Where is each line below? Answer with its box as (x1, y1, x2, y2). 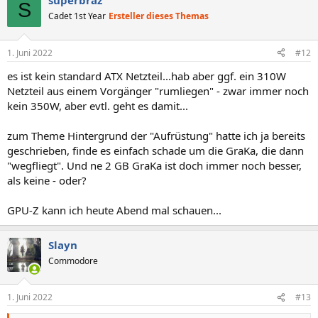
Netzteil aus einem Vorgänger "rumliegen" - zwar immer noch (7, 83, 309, 98)
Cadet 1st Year (48, 10, 106, 22)
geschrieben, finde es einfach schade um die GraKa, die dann (7, 143, 304, 158)
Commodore (48, 254, 98, 267)
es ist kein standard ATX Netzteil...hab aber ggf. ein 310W (7, 68, 286, 83)
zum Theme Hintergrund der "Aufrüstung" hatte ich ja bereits (7, 128, 305, 143)
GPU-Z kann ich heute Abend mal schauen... (7, 202, 221, 217)
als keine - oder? (7, 172, 87, 187)
